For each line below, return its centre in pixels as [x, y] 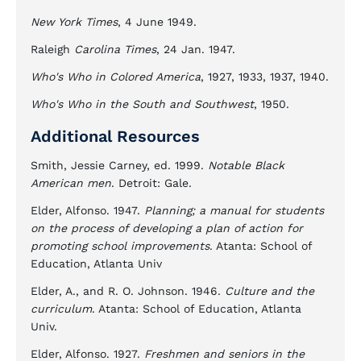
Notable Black [246, 165]
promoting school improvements [120, 246]
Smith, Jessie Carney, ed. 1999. [119, 165]
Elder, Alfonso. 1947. [87, 210]
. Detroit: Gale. [151, 183]
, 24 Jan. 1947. [196, 49]
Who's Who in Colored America [116, 77]
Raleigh [52, 49]
